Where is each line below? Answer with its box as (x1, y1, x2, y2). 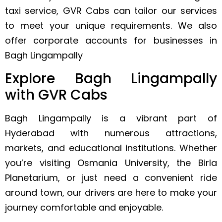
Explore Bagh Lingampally (5, 68, 217, 88)
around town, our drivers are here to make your (5, 186, 217, 199)
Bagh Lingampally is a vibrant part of (5, 111, 217, 124)
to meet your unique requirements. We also (5, 19, 217, 32)
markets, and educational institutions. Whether (5, 141, 217, 154)
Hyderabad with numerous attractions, (5, 126, 217, 139)
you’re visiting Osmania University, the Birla (5, 156, 217, 169)
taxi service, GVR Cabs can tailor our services (5, 4, 217, 17)
